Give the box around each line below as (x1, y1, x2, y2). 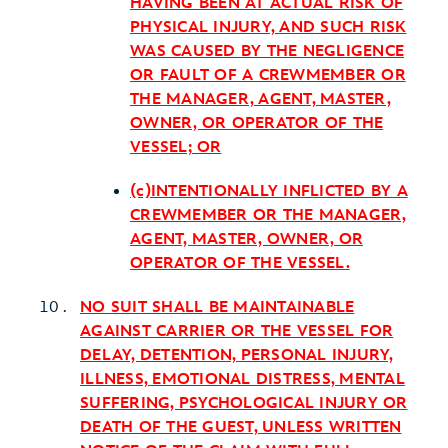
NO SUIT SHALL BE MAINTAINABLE (80, 298, 355, 317)
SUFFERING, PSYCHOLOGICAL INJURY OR (80, 394, 408, 413)
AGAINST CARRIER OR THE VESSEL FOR (80, 322, 394, 341)
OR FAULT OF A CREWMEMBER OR (130, 66, 406, 85)
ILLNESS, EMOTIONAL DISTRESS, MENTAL (80, 370, 405, 389)
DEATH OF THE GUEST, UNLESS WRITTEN (80, 418, 402, 437)
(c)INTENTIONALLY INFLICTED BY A (130, 182, 408, 201)
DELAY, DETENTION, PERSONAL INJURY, (80, 346, 394, 365)
